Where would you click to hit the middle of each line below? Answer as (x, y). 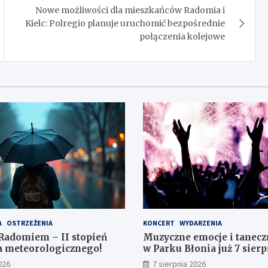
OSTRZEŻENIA (29, 223)
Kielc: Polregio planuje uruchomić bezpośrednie (125, 23)
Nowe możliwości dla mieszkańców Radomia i (130, 10)
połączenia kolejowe (182, 36)
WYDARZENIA (201, 223)
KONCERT (159, 223)
